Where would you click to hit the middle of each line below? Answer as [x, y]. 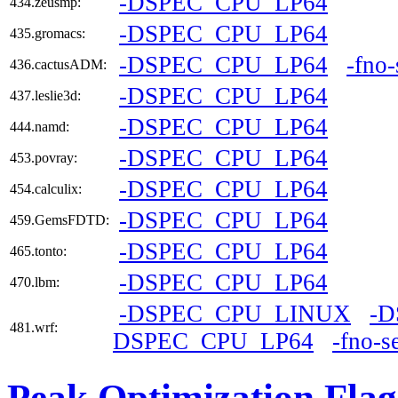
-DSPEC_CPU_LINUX [235, 314]
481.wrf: [34, 328]
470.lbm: [35, 283]
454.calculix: [46, 189]
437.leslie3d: [45, 96]
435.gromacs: [48, 34]
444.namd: [40, 127]
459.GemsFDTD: [60, 220]
